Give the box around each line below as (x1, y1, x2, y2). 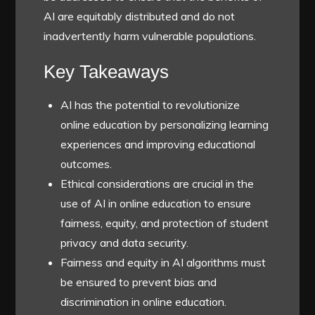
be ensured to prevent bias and (60, 274, 217, 289)
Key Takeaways (44, 60, 169, 82)
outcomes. (60, 156, 112, 171)
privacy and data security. (60, 235, 189, 250)
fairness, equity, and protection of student (60, 215, 269, 230)
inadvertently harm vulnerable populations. (44, 28, 257, 43)
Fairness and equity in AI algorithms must (60, 255, 266, 269)
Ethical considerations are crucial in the (60, 176, 255, 191)
